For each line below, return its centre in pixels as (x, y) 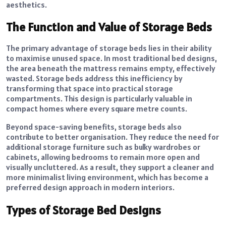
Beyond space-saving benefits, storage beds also (94, 127)
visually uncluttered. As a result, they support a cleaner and (110, 167)
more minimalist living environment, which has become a (107, 177)
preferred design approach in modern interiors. (90, 187)
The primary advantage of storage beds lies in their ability (109, 48)
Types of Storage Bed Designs (83, 210)
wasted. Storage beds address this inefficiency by (94, 78)
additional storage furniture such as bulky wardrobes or (103, 147)
